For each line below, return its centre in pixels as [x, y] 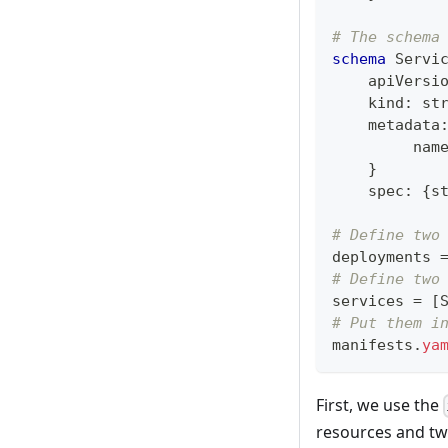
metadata [386, 124]
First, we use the [379, 404]
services [372, 300]
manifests [372, 344]
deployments [386, 256]
